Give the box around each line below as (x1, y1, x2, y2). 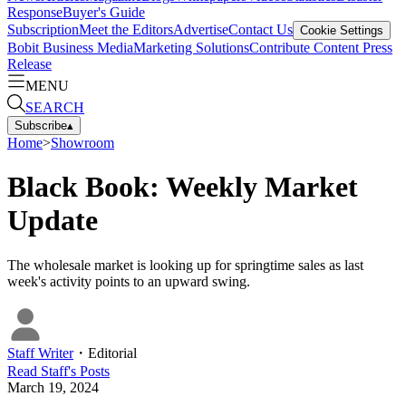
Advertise (173, 21, 228, 37)
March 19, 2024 (7, 379, 99, 395)
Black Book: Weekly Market (7, 170, 358, 204)
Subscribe (14, 118, 67, 132)
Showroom (51, 134, 114, 150)
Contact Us (228, 21, 293, 37)
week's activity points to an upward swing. (7, 273, 250, 289)
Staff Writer (7, 344, 73, 361)
